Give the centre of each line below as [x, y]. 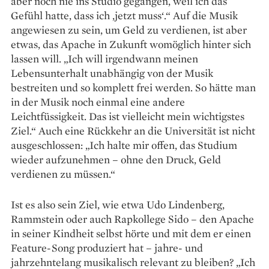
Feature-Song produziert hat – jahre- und [107, 247]
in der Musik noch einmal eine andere [98, 101]
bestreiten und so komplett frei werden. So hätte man [133, 87]
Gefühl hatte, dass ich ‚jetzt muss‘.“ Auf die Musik [124, 15]
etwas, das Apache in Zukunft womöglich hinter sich [131, 44]
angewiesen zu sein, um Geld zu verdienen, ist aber [129, 29]
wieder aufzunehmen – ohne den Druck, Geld [116, 159]
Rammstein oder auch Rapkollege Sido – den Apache [132, 219]
